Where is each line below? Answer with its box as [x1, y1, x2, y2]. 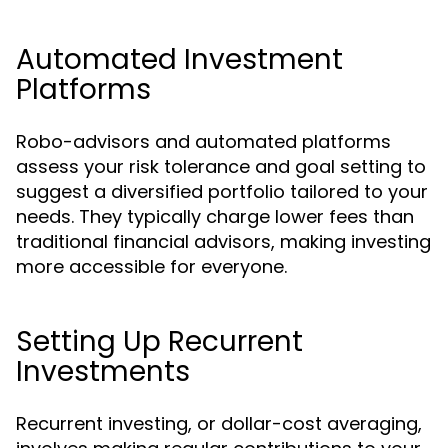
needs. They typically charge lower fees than [16, 204, 414, 229]
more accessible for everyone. [16, 254, 287, 279]
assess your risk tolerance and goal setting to [16, 154, 426, 179]
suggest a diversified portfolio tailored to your [16, 179, 428, 204]
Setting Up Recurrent [16, 322, 303, 361]
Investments [16, 352, 190, 391]
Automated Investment [16, 40, 343, 79]
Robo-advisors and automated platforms [16, 129, 391, 154]
